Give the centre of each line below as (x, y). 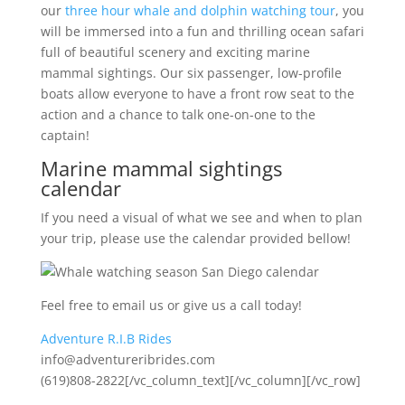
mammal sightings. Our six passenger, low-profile (191, 73)
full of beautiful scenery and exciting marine (175, 52)
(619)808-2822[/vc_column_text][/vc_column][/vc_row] (200, 380)
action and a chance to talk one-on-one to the (178, 114)
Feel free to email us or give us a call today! (171, 305)
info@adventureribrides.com (127, 359)
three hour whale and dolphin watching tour (200, 10)
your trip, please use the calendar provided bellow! (195, 238)
